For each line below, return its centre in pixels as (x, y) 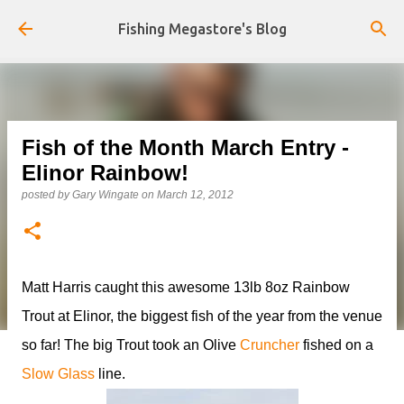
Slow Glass (58, 374)
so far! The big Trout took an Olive (131, 345)
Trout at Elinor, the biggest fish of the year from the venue (202, 316)
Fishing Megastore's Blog (202, 29)
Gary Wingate (106, 195)
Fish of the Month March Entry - (185, 147)
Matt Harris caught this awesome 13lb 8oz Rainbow (186, 287)
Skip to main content (202, 22)
